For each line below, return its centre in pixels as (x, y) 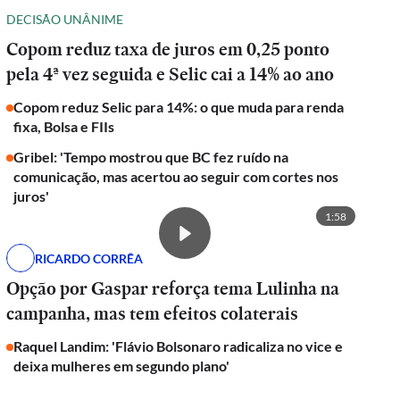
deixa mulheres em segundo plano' (122, 366)
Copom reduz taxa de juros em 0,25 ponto (168, 49)
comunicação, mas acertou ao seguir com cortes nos (176, 176)
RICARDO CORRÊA (89, 258)
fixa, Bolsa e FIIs (64, 126)
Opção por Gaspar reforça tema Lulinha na (173, 288)
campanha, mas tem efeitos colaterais (153, 313)
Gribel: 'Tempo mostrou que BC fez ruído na (151, 157)
